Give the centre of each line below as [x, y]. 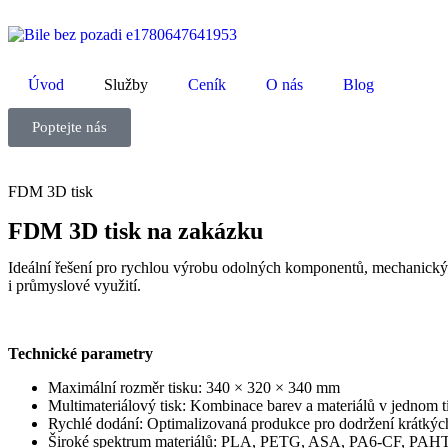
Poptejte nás [69, 127]
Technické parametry [80, 353]
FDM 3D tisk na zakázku [135, 231]
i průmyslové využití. [74, 285]
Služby [126, 84]
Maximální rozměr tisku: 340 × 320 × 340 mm [194, 387]
